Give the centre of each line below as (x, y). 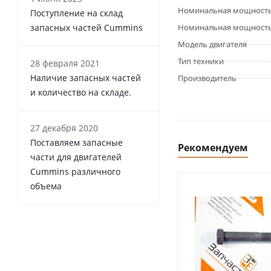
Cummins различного (75, 171)
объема (46, 186)
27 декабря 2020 (64, 128)
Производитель (207, 78)
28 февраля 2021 (65, 63)
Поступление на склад (77, 13)
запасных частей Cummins (87, 28)
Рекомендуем (213, 148)
